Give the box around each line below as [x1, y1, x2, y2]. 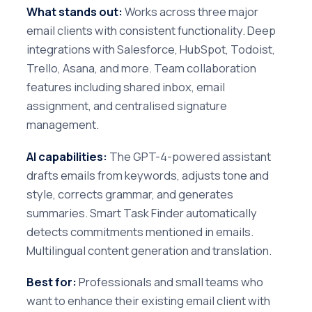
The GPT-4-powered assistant [107, 148, 271, 164]
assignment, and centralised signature [26, 97, 227, 114]
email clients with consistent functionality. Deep [26, 22, 276, 39]
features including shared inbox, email [26, 79, 225, 95]
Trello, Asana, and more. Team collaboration [26, 60, 256, 77]
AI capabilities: [26, 148, 107, 164]
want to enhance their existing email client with [26, 292, 270, 309]
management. [26, 116, 99, 133]
